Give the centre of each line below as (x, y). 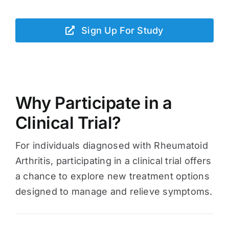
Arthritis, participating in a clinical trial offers (113, 161)
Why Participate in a (94, 102)
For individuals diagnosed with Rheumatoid (111, 145)
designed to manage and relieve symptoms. (114, 191)
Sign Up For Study (122, 30)
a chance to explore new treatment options (112, 176)
